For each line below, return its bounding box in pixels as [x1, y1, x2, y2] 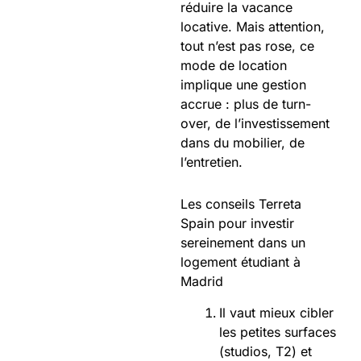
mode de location [180, 57, 287, 74]
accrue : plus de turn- [180, 96, 311, 113]
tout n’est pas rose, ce [180, 38, 314, 55]
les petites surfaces [219, 323, 336, 340]
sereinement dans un [180, 234, 305, 251]
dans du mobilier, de [180, 135, 305, 151]
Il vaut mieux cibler [219, 304, 334, 321]
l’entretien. [180, 154, 243, 171]
